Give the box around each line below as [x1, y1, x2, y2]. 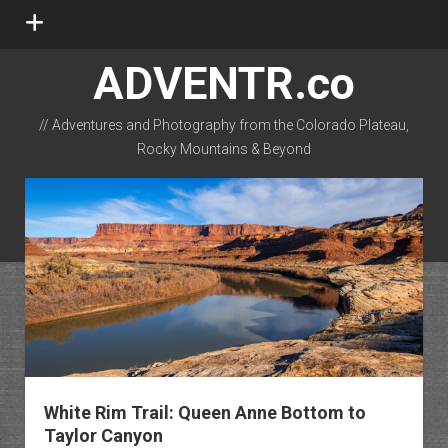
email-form [263, 166, 297, 185]
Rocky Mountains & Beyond [137, 141, 311, 157]
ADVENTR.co [93, 57, 355, 110]
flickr [313, 166, 347, 185]
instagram [159, 166, 229, 185]
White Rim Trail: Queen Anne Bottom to [43, 402, 366, 424]
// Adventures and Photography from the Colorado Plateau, [39, 117, 409, 133]
